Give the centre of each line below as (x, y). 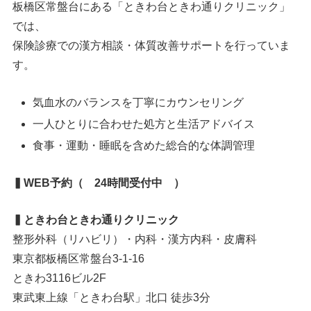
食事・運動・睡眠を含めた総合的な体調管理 (144, 146)
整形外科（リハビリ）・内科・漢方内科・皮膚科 (135, 239)
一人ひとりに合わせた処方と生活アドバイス (144, 124)
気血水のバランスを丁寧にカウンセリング (138, 102)
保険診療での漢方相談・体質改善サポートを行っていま (152, 46)
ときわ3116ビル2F (60, 278)
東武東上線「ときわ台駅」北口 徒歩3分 (112, 298)
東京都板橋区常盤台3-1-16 (79, 259)
